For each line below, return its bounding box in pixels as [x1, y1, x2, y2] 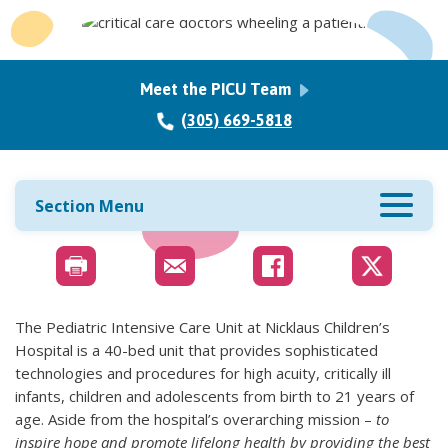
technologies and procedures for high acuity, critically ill [15, 363, 391, 384]
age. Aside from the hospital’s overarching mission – [15, 409, 376, 430]
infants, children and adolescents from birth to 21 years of [15, 386, 414, 407]
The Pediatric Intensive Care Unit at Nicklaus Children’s [15, 317, 390, 338]
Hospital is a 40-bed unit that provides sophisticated [15, 340, 378, 361]
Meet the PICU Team [139, 80, 295, 99]
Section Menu [35, 194, 144, 217]
